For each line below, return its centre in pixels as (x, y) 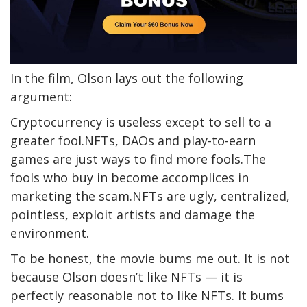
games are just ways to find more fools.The (138, 159)
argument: (41, 96)
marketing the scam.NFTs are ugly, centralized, (150, 196)
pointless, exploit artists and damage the (133, 214)
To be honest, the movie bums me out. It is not (150, 258)
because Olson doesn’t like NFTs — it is (126, 277)
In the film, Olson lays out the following (127, 78)
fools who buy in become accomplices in (130, 177)
